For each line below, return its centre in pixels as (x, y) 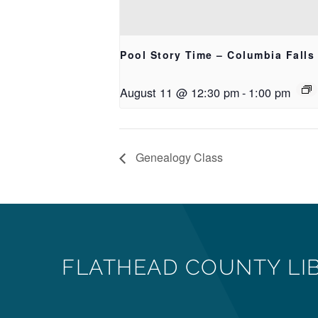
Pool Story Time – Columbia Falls (217, 55)
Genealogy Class (178, 158)
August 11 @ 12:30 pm (180, 92)
